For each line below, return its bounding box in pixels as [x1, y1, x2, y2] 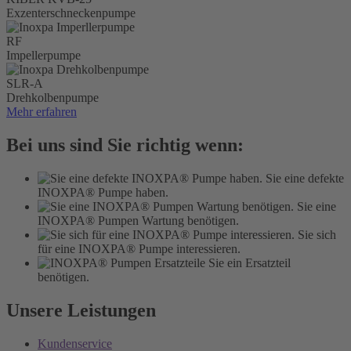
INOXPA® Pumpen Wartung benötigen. [38, 213, 239, 227]
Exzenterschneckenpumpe [6, 6, 136, 20]
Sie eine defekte [262, 171, 344, 185]
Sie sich [295, 227, 336, 241]
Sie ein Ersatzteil [205, 255, 291, 270]
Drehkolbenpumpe [6, 91, 99, 105]
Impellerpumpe [6, 49, 81, 63]
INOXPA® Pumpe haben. [38, 185, 168, 199]
